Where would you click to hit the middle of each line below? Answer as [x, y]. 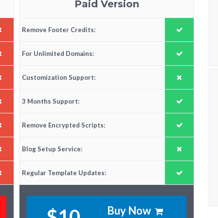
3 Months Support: [51, 101]
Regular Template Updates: [64, 173]
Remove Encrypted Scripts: [64, 125]
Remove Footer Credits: [59, 30]
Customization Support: [59, 78]
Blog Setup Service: [52, 149]
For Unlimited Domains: [58, 54]
